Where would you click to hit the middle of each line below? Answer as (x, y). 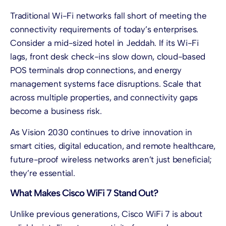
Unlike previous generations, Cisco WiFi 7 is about (106, 214)
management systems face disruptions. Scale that (106, 84)
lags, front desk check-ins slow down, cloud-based (108, 57)
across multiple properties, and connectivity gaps (104, 98)
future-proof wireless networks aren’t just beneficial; (111, 159)
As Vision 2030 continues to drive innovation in (101, 132)
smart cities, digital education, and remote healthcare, (113, 146)
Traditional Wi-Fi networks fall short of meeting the (108, 16)
